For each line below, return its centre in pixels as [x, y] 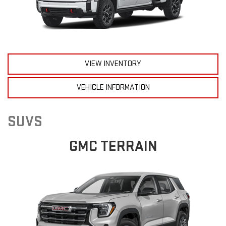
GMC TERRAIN [113, 146]
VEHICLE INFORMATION [113, 87]
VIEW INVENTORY [113, 64]
